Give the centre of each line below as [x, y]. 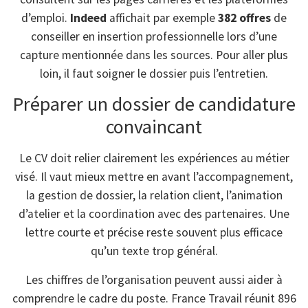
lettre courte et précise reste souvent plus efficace [154, 233]
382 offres [244, 18]
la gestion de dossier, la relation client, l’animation [154, 196]
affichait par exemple [162, 18]
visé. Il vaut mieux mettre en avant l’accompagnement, [154, 177]
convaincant [154, 127]
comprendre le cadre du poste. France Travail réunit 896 [154, 298]
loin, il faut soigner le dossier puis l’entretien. [154, 73]
